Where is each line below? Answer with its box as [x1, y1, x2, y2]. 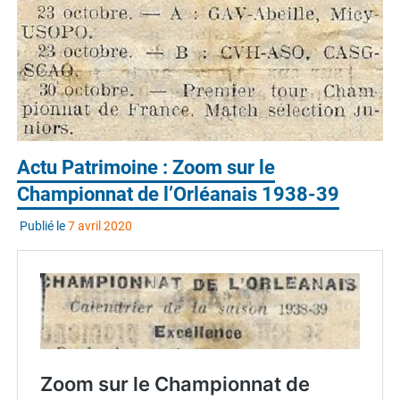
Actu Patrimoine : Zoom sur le [17, 155, 276, 179]
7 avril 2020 [67, 218, 132, 233]
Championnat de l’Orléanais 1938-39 [17, 182, 340, 205]
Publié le [19, 218, 68, 233]
